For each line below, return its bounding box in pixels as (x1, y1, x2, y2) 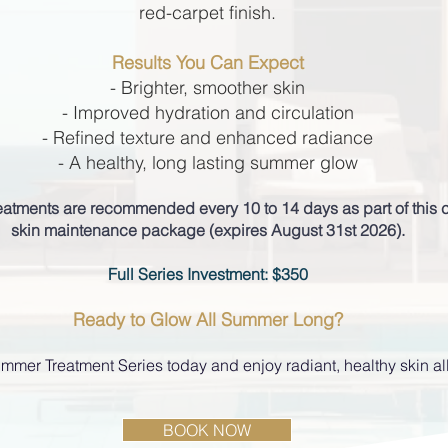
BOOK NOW (163, 420, 251, 440)
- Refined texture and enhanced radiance (42, 126, 373, 149)
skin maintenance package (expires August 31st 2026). (10, 220, 405, 240)
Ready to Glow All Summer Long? (72, 308, 343, 331)
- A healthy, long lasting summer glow (57, 151, 358, 174)
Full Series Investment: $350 (107, 264, 308, 284)
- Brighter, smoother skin (110, 76, 305, 99)
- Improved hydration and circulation (61, 101, 354, 124)
